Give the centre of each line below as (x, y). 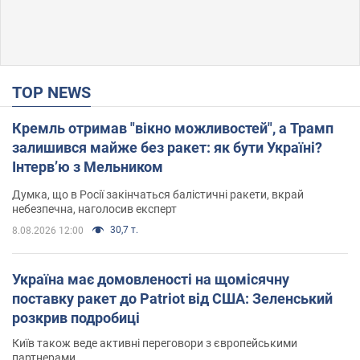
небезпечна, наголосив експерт (94, 209)
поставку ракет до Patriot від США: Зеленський (172, 298)
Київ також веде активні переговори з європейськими (155, 343)
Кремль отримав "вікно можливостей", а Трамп (173, 128)
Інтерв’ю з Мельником (88, 166)
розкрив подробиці (76, 317)
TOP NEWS (56, 92)
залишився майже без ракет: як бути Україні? (167, 147)
